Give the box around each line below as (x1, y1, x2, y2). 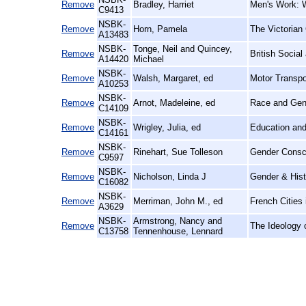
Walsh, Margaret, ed (133, 73, 213, 84)
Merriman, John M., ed (133, 196, 223, 207)
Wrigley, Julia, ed (133, 122, 201, 133)
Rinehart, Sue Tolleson (133, 147, 223, 158)
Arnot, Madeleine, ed (133, 98, 215, 109)
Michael (133, 54, 164, 65)
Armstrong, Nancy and (133, 216, 222, 227)
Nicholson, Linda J (133, 171, 206, 182)
